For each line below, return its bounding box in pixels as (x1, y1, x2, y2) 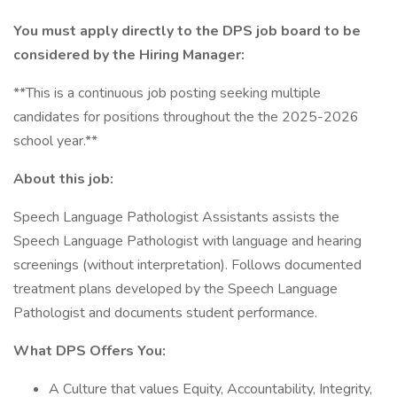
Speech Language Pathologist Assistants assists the (13, 207, 339, 227)
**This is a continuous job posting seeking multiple (13, 83, 321, 103)
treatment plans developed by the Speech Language (13, 279, 338, 299)
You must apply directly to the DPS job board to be (13, 21, 361, 41)
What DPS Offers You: (13, 341, 166, 361)
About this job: (13, 169, 113, 189)
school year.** (13, 131, 97, 151)
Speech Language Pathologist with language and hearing (13, 231, 362, 251)
